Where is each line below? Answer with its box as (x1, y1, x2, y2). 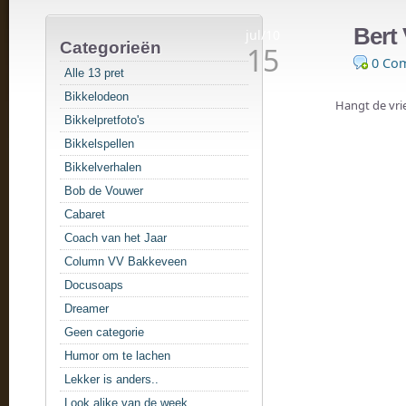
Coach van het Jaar (64, 231, 167, 245)
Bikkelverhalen (64, 160, 141, 174)
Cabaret (64, 208, 105, 221)
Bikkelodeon (64, 90, 129, 103)
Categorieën (60, 38, 161, 57)
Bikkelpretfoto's (64, 113, 145, 127)
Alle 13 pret (64, 66, 124, 80)
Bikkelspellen (64, 137, 134, 150)
